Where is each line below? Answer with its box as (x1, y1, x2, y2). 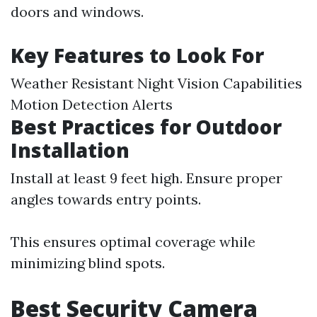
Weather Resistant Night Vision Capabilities (11, 74, 302, 92)
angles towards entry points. (11, 190, 201, 208)
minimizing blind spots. (11, 254, 165, 272)
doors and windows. (11, 3, 144, 21)
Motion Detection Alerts (11, 96, 173, 113)
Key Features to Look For (11, 42, 264, 69)
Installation (11, 137, 129, 163)
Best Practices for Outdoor (11, 113, 282, 140)
